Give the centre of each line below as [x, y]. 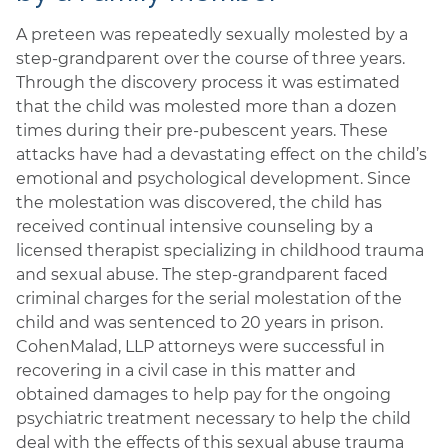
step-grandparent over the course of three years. [210, 58]
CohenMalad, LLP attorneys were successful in [200, 346]
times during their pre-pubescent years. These [202, 130]
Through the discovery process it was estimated [208, 82]
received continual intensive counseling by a [194, 226]
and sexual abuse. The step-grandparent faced [202, 274]
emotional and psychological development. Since [213, 178]
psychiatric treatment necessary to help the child [213, 418]
